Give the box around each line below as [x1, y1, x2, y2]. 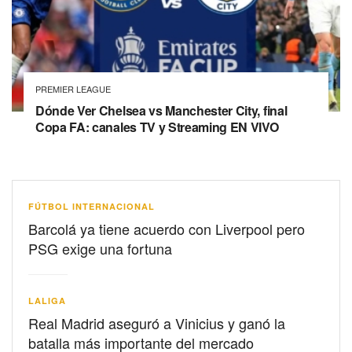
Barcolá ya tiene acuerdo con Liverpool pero [28, 218, 305, 240]
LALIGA [28, 295, 66, 307]
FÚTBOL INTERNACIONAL [28, 200, 155, 213]
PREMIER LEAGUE [35, 82, 111, 96]
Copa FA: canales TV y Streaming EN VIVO [35, 118, 279, 137]
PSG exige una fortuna [28, 238, 172, 259]
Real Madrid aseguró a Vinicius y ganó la [28, 313, 285, 334]
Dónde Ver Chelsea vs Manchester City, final [35, 101, 288, 120]
